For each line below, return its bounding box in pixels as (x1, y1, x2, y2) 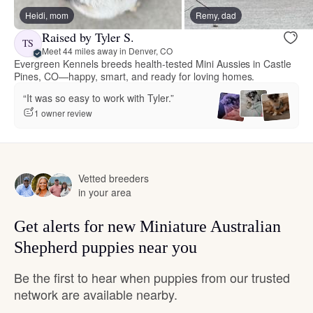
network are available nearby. (14, 284, 177, 303)
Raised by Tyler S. (42, 29, 134, 46)
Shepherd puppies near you (14, 238, 197, 256)
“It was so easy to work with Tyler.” (23, 91, 174, 105)
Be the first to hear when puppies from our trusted (14, 268, 290, 286)
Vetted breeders (78, 170, 149, 185)
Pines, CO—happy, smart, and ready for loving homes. (14, 68, 255, 83)
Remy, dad (196, 8, 236, 21)
